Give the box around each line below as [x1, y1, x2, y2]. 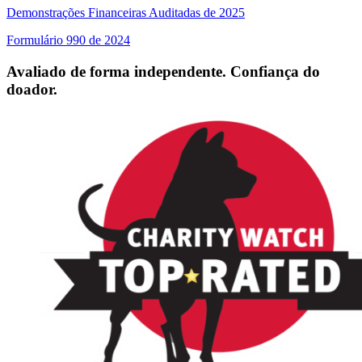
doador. [6, 80, 57, 98]
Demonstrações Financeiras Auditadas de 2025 [6, 6, 245, 20]
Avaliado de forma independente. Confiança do [6, 62, 320, 80]
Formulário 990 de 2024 [6, 33, 130, 48]
